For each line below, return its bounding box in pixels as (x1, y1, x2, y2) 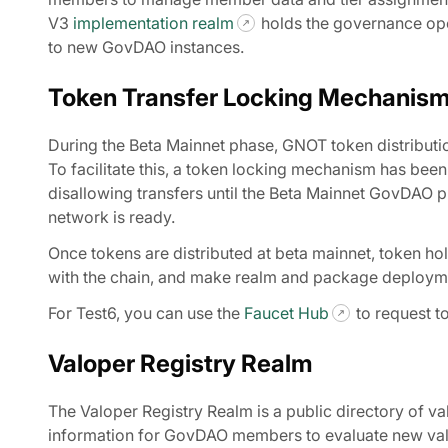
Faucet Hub (244, 302, 329, 323)
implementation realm (73, 12, 234, 33)
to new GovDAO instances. (48, 36, 244, 57)
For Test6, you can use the (48, 302, 244, 323)
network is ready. (48, 206, 175, 227)
